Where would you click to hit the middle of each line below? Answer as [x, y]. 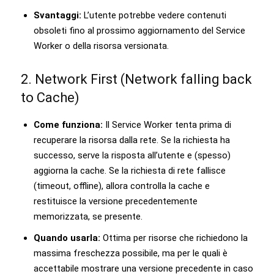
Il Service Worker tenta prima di [167, 124]
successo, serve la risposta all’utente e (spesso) [132, 155]
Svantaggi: [57, 15]
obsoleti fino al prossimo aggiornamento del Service [139, 30]
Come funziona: [68, 124]
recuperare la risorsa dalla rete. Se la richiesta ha [132, 140]
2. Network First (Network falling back [136, 79]
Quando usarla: [67, 238]
